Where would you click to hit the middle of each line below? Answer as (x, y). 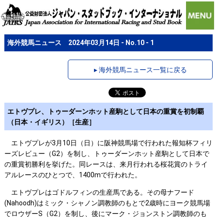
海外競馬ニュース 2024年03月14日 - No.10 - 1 (81, 43)
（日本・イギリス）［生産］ (52, 122)
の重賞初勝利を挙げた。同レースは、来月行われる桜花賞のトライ (106, 164)
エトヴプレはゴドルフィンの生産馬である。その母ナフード (99, 193)
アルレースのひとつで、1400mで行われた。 (73, 175)
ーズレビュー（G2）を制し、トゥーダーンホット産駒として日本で (107, 154)
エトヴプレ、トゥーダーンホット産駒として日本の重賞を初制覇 (106, 111)
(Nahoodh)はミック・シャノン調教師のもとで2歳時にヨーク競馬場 (107, 203)
